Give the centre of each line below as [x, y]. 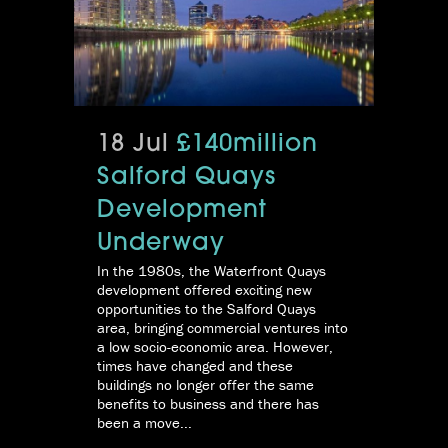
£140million [247, 145]
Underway [161, 244]
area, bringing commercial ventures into [222, 328]
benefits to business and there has [208, 404]
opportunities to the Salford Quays [206, 309]
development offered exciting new [204, 290]
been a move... [144, 423]
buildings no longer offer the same [205, 385]
